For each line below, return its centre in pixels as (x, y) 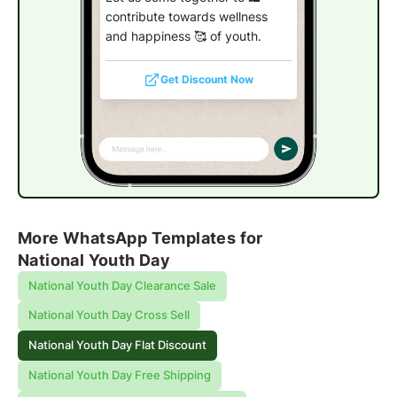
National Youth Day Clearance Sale (122, 285)
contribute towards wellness (186, 16)
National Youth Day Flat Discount (117, 346)
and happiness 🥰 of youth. (183, 36)
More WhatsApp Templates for (140, 237)
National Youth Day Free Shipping (119, 376)
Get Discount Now (207, 80)
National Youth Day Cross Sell (109, 315)
